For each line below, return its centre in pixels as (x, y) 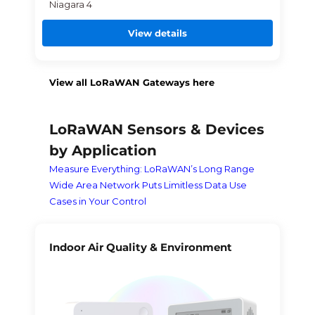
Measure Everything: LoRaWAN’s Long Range (152, 168)
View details (157, 33)
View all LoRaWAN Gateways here (131, 82)
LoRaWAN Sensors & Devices (156, 129)
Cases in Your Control (97, 201)
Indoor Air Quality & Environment (140, 247)
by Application (103, 150)
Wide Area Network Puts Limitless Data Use (148, 185)
